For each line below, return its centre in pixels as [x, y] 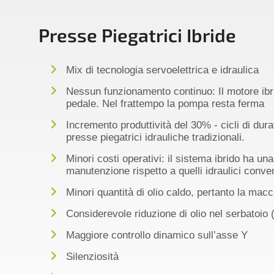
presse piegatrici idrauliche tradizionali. [155, 137]
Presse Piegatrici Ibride [137, 35]
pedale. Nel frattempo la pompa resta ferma [165, 103]
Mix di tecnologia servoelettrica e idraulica [162, 70]
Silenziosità [92, 256]
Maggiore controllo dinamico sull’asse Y [157, 235]
